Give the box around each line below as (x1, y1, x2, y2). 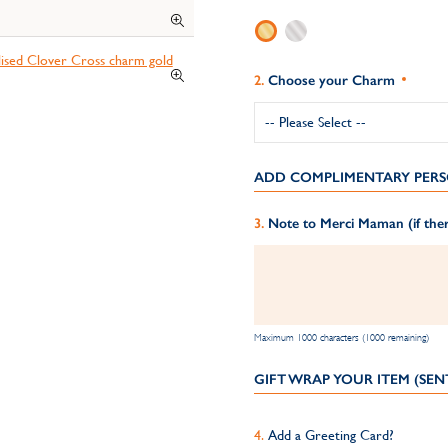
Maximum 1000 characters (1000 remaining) (253, 332, 429, 343)
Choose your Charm (267, 72, 395, 89)
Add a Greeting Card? (267, 427, 394, 443)
